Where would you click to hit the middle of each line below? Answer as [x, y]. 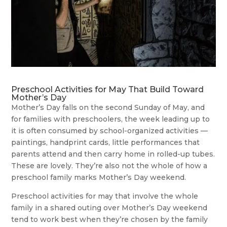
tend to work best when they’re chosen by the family [110, 219]
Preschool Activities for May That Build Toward [108, 89]
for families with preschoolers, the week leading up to [111, 119]
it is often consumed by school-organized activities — [110, 130]
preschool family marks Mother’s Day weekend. [99, 177]
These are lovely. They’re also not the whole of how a [109, 165]
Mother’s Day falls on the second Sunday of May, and [108, 107]
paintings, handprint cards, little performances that [106, 142]
